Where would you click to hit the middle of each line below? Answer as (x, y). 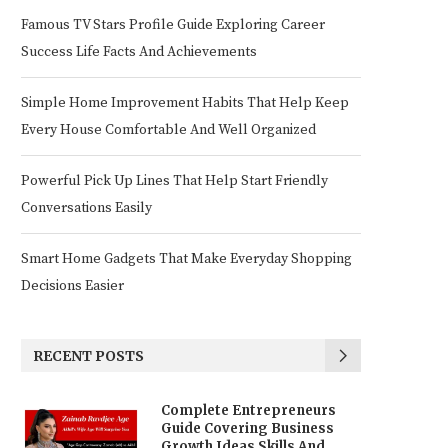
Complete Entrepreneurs (248, 410)
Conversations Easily (86, 208)
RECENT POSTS (88, 356)
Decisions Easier (72, 286)
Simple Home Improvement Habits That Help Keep (185, 103)
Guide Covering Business (247, 428)
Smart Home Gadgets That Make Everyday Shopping (186, 259)
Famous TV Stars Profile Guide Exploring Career (173, 25)
